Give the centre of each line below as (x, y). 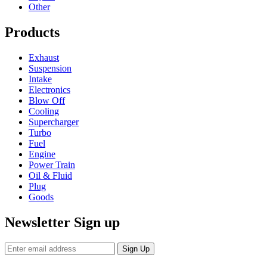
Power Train (52, 165)
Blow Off (47, 101)
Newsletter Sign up (62, 222)
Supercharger (54, 122)
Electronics (49, 90)
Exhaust (44, 58)
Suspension (50, 69)
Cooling (44, 111)
